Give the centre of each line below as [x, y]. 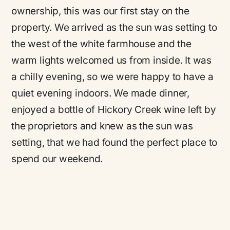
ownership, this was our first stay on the [100, 11]
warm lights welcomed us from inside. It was [112, 60]
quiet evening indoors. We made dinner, [101, 93]
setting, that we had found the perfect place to [114, 142]
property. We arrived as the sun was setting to [114, 27]
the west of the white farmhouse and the [101, 44]
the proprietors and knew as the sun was [102, 126]
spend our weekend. [57, 159]
